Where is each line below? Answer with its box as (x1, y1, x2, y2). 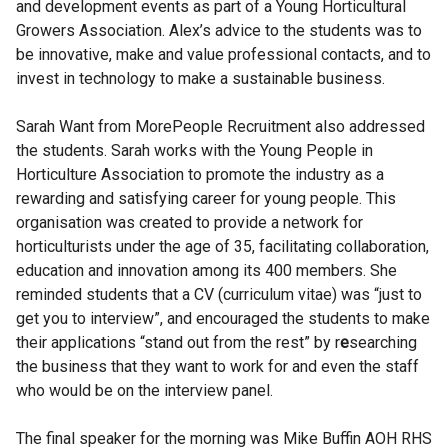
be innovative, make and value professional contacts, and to (16, 45, 431, 65)
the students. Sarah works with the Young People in (16, 141, 373, 161)
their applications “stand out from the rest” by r (16, 333, 340, 353)
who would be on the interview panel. (16, 381, 273, 401)
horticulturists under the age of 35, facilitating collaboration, (16, 237, 429, 257)
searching (349, 333, 417, 353)
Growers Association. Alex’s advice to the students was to (16, 21, 422, 41)
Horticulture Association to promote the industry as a (16, 165, 384, 185)
